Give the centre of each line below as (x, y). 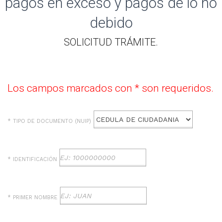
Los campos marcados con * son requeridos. (111, 88)
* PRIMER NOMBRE (32, 198)
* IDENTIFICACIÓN (32, 160)
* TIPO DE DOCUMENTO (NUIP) (49, 121)
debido (111, 23)
